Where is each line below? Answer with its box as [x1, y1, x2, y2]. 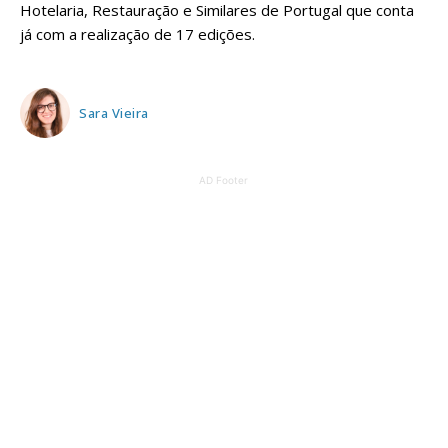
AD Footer [199, 174, 248, 187]
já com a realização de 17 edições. [20, 24, 255, 45]
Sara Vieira [79, 103, 149, 122]
